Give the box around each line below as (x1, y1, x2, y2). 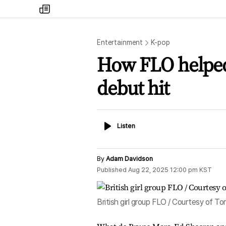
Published (97, 166, 127, 174)
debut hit (97, 74, 169, 101)
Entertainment (97, 38, 143, 46)
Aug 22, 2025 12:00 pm (128, 166, 198, 174)
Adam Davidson (106, 155, 153, 162)
